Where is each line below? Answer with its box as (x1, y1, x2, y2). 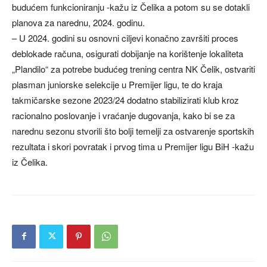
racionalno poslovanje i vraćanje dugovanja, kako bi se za (12, 108, 235, 122)
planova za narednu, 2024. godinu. (12, 15, 145, 29)
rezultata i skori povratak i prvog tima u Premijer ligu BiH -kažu (12, 139, 254, 153)
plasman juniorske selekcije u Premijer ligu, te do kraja (12, 77, 222, 91)
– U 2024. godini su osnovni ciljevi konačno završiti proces (12, 31, 238, 44)
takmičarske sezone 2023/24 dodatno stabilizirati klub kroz (12, 93, 239, 106)
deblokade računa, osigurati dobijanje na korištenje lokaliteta (12, 46, 243, 60)
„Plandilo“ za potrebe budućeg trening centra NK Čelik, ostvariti (12, 62, 255, 75)
